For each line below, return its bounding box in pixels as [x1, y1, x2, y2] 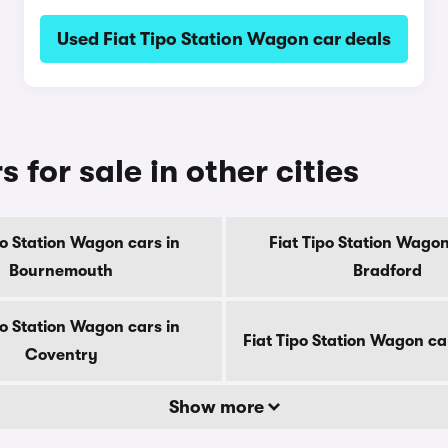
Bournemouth [9, 262, 113, 280]
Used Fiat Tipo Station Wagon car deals [56, 29, 391, 49]
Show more [168, 397, 268, 417]
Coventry [24, 346, 98, 364]
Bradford [352, 262, 422, 280]
